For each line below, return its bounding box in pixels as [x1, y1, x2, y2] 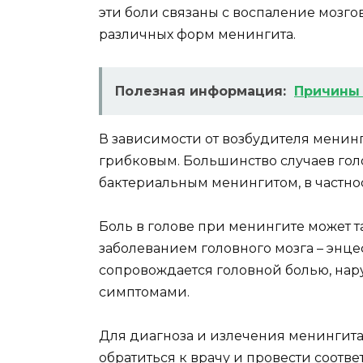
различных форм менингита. [99, 26, 296, 42]
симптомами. [99, 284, 190, 301]
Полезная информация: [115, 83, 286, 100]
